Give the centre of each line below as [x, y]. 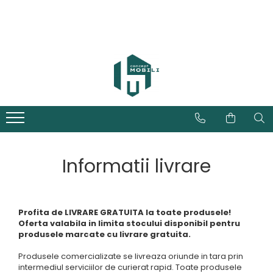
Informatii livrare [136, 166]
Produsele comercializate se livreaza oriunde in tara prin [131, 256]
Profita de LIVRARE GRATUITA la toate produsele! [125, 212]
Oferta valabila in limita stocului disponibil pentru [129, 223]
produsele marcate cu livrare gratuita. [105, 234]
